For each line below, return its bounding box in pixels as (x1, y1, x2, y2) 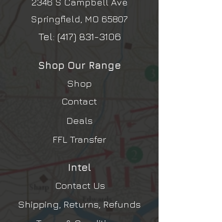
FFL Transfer (53, 133, 106, 145)
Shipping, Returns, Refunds (18, 198, 141, 210)
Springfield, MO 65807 (31, 13, 128, 24)
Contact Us (55, 179, 105, 191)
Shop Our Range (38, 59, 121, 71)
